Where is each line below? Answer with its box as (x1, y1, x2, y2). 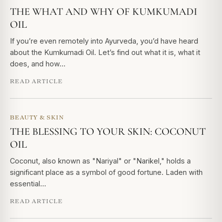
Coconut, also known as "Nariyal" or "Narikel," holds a (10, 157, 191, 165)
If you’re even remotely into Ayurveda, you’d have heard (10, 37, 198, 45)
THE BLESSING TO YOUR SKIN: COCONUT (10, 125, 206, 138)
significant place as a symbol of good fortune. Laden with (10, 168, 203, 176)
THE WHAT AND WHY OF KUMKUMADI (10, 5, 197, 18)
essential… (10, 179, 46, 188)
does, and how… (10, 59, 65, 68)
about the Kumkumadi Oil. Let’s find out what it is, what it (10, 48, 200, 56)
